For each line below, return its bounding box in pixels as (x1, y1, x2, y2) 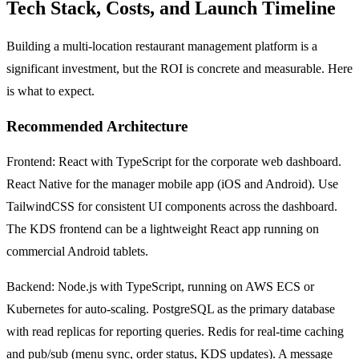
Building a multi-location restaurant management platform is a (6, 39, 317, 54)
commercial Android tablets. (6, 244, 148, 258)
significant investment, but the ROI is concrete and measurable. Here (6, 62, 353, 76)
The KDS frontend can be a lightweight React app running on (6, 221, 319, 236)
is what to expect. (6, 84, 95, 99)
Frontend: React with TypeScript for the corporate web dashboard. (6, 154, 341, 168)
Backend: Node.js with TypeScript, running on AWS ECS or (6, 279, 314, 293)
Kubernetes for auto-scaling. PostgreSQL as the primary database (6, 301, 335, 316)
